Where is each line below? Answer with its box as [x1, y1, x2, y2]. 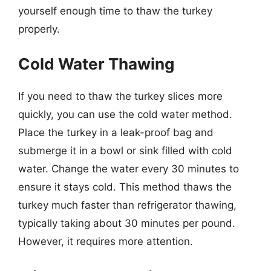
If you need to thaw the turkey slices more [18, 90, 223, 102]
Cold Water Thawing [18, 54, 174, 73]
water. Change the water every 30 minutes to [18, 163, 239, 175]
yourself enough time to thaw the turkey [18, 4, 212, 17]
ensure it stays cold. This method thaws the [18, 181, 232, 193]
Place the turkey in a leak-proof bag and [18, 126, 214, 139]
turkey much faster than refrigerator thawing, [18, 199, 237, 211]
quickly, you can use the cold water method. [18, 108, 232, 120]
